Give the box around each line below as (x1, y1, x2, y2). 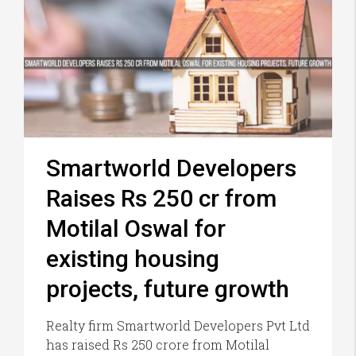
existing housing (46, 244, 219, 273)
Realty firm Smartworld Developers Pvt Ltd (46, 316, 310, 334)
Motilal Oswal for (46, 214, 226, 242)
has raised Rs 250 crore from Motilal (46, 335, 269, 353)
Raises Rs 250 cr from (46, 184, 277, 212)
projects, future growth (46, 274, 289, 303)
